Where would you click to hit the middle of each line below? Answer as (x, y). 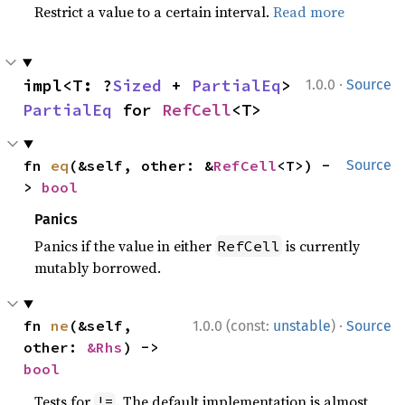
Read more (309, 12)
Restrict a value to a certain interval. (154, 12)
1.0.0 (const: (233, 326)
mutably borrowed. (98, 268)
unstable (302, 326)
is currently (321, 246)
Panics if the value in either (125, 246)
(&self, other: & (141, 165)
